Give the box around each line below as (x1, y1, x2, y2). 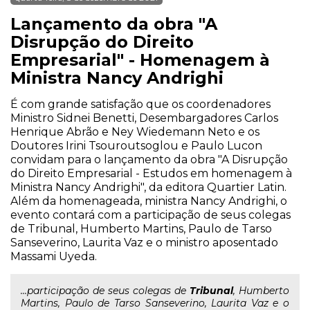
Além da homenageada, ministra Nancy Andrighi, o (10, 194, 287, 208)
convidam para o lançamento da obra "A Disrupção (10, 153, 288, 166)
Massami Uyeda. (10, 250, 97, 263)
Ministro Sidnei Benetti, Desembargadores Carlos (10, 111, 278, 125)
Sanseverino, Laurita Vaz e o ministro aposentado (10, 236, 278, 249)
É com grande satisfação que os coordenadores (10, 98, 271, 111)
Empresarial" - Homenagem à (10, 50, 270, 70)
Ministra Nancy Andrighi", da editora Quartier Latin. (10, 181, 286, 194)
